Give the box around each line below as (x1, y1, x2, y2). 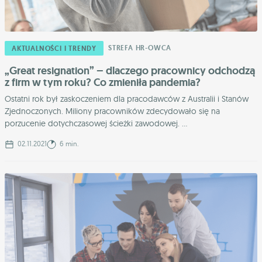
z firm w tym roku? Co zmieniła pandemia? (5, 75, 201, 89)
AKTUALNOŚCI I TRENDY (12, 43, 96, 53)
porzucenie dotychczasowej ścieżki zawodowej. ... (5, 118, 187, 129)
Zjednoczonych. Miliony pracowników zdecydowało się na (5, 105, 220, 116)
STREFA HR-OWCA (108, 43, 172, 53)
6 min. (58, 139, 79, 148)
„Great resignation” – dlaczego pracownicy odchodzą (5, 63, 255, 78)
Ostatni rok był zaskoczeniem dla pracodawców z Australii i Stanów (5, 93, 249, 104)
